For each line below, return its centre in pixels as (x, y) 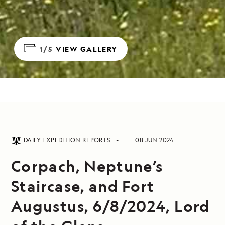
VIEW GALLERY (87, 49)
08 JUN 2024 (154, 140)
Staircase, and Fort (83, 186)
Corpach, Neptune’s (87, 166)
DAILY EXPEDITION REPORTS (68, 140)
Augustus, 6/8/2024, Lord (111, 206)
